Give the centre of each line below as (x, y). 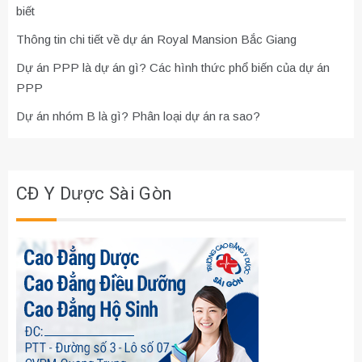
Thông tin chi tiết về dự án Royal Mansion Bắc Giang (156, 39)
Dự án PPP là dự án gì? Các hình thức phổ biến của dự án (173, 67)
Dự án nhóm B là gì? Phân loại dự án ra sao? (138, 116)
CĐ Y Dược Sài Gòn (95, 194)
